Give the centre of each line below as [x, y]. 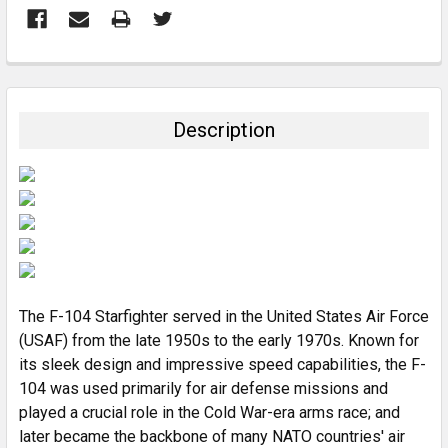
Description [224, 130]
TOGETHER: [49, 107]
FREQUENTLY [55, 71]
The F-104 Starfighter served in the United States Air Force [224, 316]
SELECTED [63, 241]
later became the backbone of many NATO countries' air [212, 436]
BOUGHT [38, 89]
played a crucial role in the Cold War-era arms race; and [209, 412]
